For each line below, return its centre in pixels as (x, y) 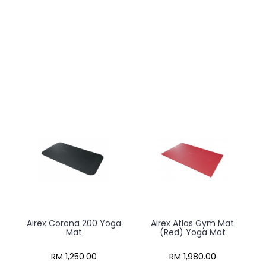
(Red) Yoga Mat (192, 232)
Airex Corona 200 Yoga (74, 223)
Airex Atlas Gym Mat (192, 223)
